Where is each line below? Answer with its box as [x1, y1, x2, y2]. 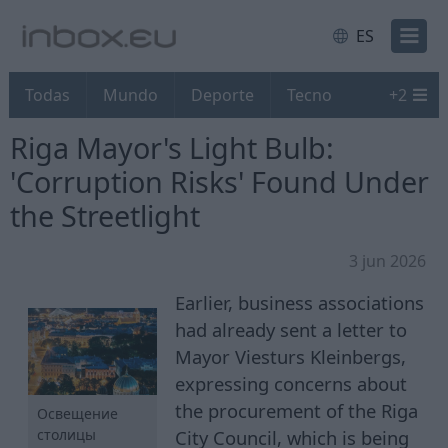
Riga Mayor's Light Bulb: [10, 128, 334, 168]
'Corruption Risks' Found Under [10, 162, 429, 202]
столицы [36, 425, 96, 445]
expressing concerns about [175, 371, 408, 397]
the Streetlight [10, 196, 200, 236]
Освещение [36, 404, 118, 424]
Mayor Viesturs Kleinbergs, [175, 344, 407, 370]
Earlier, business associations [175, 290, 425, 316]
